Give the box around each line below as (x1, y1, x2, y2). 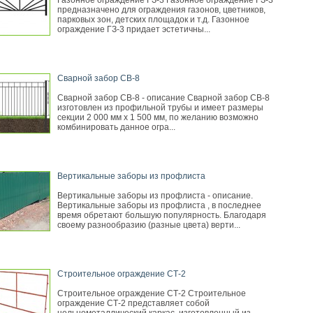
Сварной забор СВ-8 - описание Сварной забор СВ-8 (57, 93, 270, 103)
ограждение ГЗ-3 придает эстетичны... (57, 24, 210, 34)
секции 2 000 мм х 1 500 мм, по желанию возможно (57, 112, 259, 122)
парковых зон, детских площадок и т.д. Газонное (57, 15, 249, 24)
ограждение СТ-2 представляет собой (57, 298, 210, 308)
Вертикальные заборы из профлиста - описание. (57, 191, 253, 201)
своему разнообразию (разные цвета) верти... (57, 220, 240, 230)
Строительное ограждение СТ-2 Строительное (57, 289, 246, 298)
